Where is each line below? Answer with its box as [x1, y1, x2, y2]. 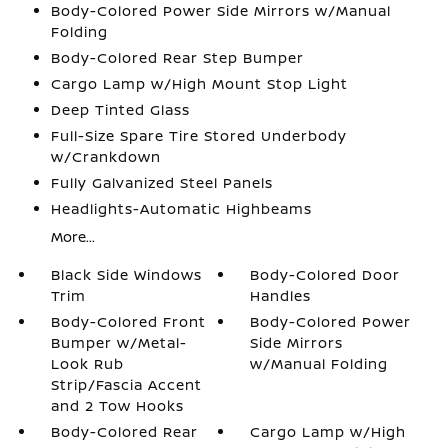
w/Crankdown [50, 147, 161, 166]
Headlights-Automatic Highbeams [50, 199, 312, 218]
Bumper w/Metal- [50, 333, 187, 352]
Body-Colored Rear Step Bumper [50, 48, 304, 67]
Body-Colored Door [250, 265, 401, 284]
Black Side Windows [50, 265, 202, 284]
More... [50, 227, 95, 246]
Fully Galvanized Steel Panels [50, 173, 273, 192]
